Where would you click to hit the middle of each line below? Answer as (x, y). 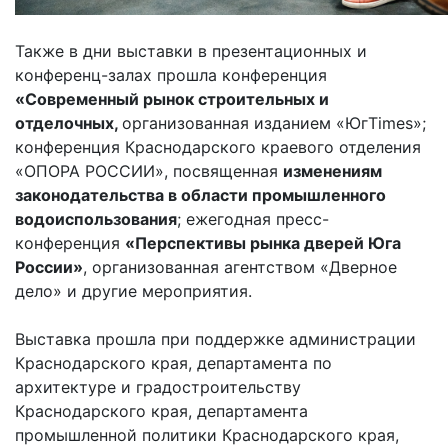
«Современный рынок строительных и (172, 98)
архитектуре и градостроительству (158, 386)
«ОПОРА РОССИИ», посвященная (149, 170)
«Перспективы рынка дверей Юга (263, 242)
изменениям (332, 170)
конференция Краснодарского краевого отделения (218, 146)
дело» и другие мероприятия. (133, 290)
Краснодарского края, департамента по (173, 362)
